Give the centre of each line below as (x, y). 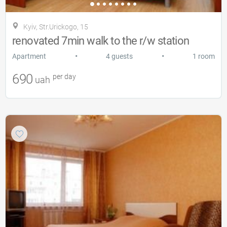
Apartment (29, 56)
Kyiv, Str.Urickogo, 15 (56, 27)
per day (63, 76)
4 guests (119, 56)
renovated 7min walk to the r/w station (101, 41)
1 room (204, 56)
